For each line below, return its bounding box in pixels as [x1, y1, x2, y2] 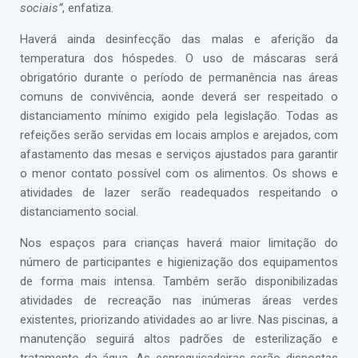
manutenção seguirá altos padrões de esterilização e [20, 332, 338, 347]
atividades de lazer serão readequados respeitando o [20, 185, 338, 201]
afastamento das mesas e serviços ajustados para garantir [20, 147, 338, 162]
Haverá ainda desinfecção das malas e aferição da [20, 32, 338, 47]
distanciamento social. [20, 205, 138, 220]
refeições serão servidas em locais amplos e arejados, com [20, 128, 338, 143]
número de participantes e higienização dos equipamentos [20, 255, 338, 270]
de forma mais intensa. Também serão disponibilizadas [20, 274, 338, 289]
